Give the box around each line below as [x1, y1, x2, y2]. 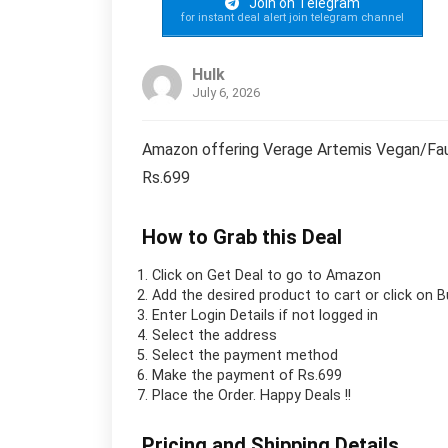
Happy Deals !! [260, 386, 351, 404]
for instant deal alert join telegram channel [181, 10, 404, 24]
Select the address [152, 326, 277, 344]
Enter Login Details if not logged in [152, 306, 378, 324]
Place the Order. [152, 386, 260, 404]
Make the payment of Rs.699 [152, 366, 342, 384]
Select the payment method [152, 346, 338, 364]
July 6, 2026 [192, 84, 260, 100]
